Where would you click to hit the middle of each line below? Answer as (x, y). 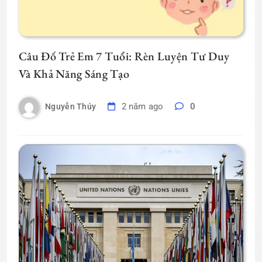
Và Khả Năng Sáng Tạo (74, 73)
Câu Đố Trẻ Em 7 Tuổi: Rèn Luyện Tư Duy (124, 56)
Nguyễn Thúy (71, 107)
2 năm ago (142, 107)
